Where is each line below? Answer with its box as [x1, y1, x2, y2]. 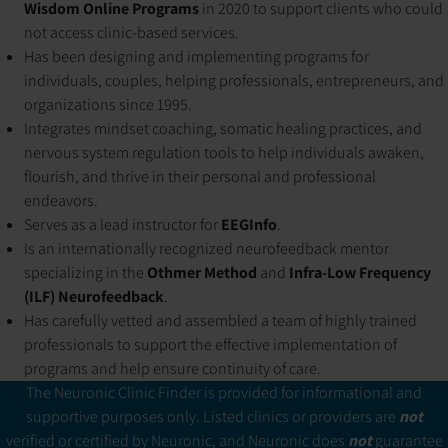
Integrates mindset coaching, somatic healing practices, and [24, 118, 422, 139]
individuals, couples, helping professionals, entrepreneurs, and [24, 70, 444, 91]
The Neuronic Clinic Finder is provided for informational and [26, 382, 422, 403]
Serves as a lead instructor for [24, 214, 221, 235]
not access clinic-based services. [24, 22, 239, 43]
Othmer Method [147, 262, 257, 283]
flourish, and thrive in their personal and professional [24, 166, 376, 187]
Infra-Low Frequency [289, 262, 431, 283]
